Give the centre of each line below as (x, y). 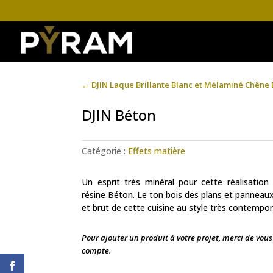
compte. (97, 251)
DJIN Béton (119, 115)
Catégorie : (105, 151)
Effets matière (157, 151)
